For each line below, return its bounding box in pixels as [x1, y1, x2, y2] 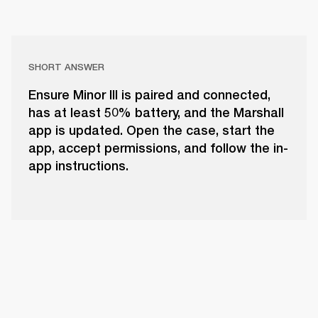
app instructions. [28, 158, 128, 174]
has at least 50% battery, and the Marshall [28, 105, 284, 121]
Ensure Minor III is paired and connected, [28, 87, 270, 103]
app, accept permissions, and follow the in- [28, 141, 288, 156]
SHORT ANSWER [28, 62, 104, 73]
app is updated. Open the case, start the [28, 123, 275, 138]
